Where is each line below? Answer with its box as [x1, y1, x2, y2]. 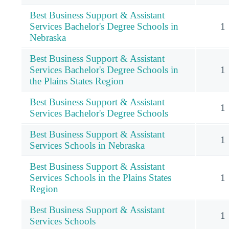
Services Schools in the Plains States [30, 172, 171, 184]
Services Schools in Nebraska [30, 140, 145, 151]
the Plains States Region [30, 76, 124, 87]
